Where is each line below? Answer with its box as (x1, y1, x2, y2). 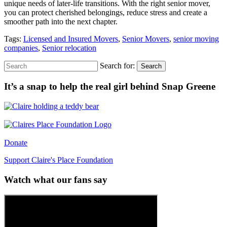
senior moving (173, 34, 219, 44)
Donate (4, 138, 27, 147)
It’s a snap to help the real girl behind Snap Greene (4, 81, 215, 92)
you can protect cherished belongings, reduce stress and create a (4, 8, 207, 17)
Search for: (100, 61, 135, 70)
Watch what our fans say (4, 174, 107, 185)
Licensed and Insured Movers (23, 34, 118, 44)
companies (4, 44, 38, 53)
